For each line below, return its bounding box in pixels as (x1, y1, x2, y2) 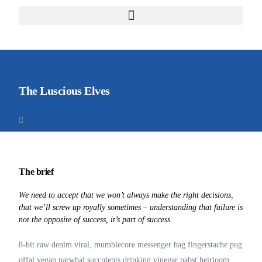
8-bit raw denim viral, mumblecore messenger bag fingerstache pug (19, 240, 243, 249)
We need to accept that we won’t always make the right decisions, (19, 191, 234, 199)
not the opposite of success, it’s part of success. (19, 215, 173, 224)
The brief (19, 167, 54, 177)
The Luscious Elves (19, 84, 110, 97)
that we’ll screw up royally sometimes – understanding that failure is (19, 203, 243, 212)
